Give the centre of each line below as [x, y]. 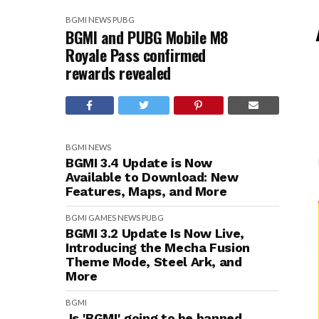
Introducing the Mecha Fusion [158, 247]
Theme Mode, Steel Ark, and [154, 262]
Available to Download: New [152, 177]
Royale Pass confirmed [136, 55]
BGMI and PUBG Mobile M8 [147, 37]
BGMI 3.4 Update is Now [139, 163]
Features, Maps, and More [146, 191]
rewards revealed [118, 73]
